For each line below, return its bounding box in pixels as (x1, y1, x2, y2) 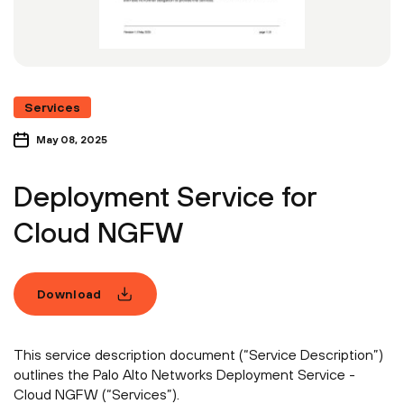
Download (37, 286, 102, 301)
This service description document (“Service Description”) (14, 346, 383, 363)
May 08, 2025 (36, 133, 107, 147)
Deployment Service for (14, 179, 317, 214)
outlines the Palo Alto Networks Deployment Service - (14, 366, 355, 383)
